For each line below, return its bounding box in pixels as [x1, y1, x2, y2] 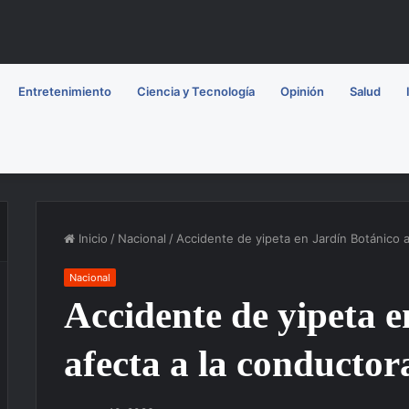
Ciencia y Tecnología [137, 84, 255, 100]
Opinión [280, 84, 324, 100]
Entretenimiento [18, 84, 111, 100]
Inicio [75, 231, 108, 246]
